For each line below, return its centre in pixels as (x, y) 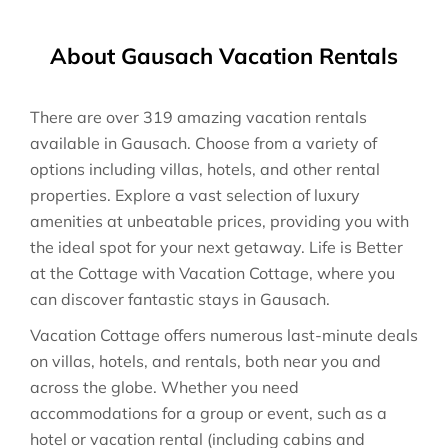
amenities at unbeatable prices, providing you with (219, 221)
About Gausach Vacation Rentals (224, 56)
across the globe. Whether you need (164, 387)
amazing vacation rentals (270, 117)
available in (75, 143)
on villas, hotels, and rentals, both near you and (205, 361)
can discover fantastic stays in (145, 299)
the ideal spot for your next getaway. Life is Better (216, 247)
